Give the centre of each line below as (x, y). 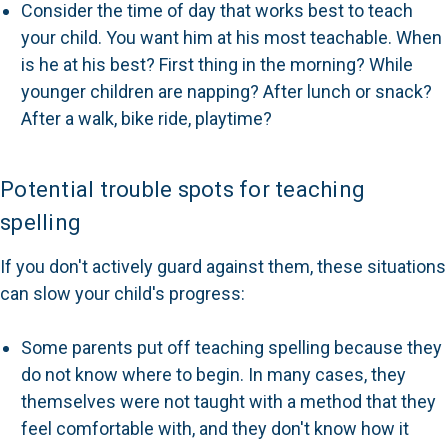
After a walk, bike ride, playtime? (146, 118)
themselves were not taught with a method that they (228, 401)
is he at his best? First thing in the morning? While (216, 64)
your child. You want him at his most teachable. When (231, 37)
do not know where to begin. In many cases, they (213, 374)
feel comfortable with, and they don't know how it (214, 428)
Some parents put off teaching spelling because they (231, 347)
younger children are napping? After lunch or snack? (226, 91)
